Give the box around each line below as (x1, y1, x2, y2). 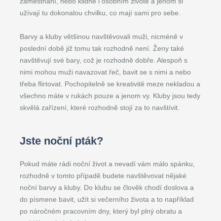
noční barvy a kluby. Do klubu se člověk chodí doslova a (20, 184, 194, 191)
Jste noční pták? (20, 135, 103, 147)
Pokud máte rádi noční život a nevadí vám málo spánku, (20, 160, 195, 168)
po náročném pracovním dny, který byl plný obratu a (20, 207, 182, 215)
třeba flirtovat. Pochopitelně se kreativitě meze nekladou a (20, 80, 200, 88)
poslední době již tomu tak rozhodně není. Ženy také (20, 44, 184, 52)
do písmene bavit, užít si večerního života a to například (20, 195, 194, 203)
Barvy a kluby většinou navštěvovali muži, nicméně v (20, 33, 183, 40)
